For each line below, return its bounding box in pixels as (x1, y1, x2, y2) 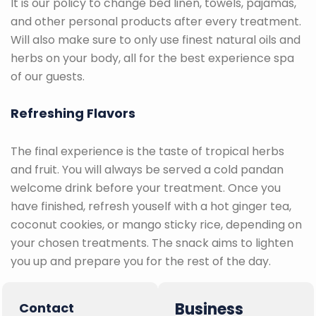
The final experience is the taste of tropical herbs (11, 143, 284, 160)
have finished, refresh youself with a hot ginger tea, (11, 198, 291, 215)
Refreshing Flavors (11, 104, 135, 123)
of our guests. (11, 68, 85, 85)
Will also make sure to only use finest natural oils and (11, 32, 300, 49)
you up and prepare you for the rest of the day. (11, 253, 271, 270)
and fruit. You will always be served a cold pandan (11, 162, 284, 178)
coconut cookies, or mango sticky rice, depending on (11, 217, 302, 233)
